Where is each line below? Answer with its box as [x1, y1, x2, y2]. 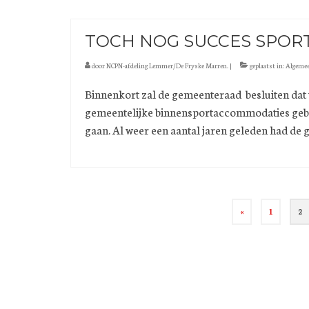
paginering [70, 209, 160, 230]
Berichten [70, 192, 150, 213]
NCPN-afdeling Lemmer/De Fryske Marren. [106, 61, 228, 71]
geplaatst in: [248, 61, 286, 71]
